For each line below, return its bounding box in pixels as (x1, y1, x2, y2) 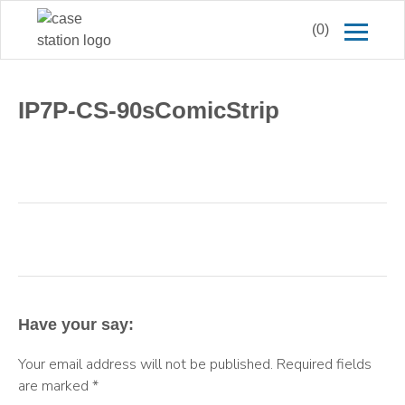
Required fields (277, 353, 372, 374)
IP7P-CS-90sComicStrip (18, 97, 279, 125)
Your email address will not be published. (18, 353, 273, 374)
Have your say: (18, 315, 134, 334)
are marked (18, 375, 92, 396)
